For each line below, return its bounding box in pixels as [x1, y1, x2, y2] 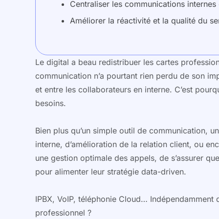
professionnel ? [35, 207, 91, 218]
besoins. [35, 98, 66, 108]
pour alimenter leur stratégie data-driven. [35, 166, 186, 176]
